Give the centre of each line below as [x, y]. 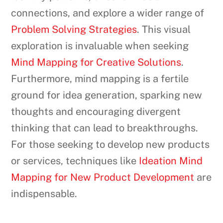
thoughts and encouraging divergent [96, 112]
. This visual [164, 30]
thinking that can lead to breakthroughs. [105, 128]
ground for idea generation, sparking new [107, 95]
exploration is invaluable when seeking [100, 46]
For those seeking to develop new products [111, 145]
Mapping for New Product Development [103, 177]
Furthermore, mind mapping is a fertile [100, 79]
